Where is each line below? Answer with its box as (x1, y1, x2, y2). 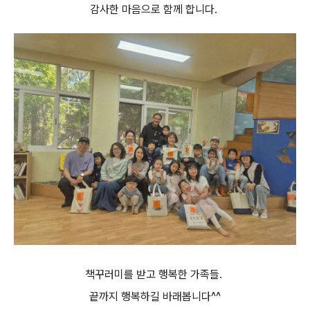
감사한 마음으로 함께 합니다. (90, 3, 220, 16)
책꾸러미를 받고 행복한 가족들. (85, 268, 225, 281)
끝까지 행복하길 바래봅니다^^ (89, 290, 221, 303)
